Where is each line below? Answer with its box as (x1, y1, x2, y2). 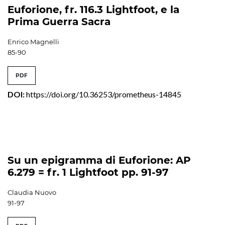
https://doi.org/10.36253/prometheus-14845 (26, 89, 181, 99)
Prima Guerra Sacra (8, 15, 110, 28)
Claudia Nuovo (8, 188, 56, 196)
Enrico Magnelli (8, 37, 59, 46)
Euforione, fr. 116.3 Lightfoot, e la (8, 3, 179, 16)
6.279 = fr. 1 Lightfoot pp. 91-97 (8, 166, 168, 178)
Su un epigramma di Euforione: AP (8, 154, 191, 166)
